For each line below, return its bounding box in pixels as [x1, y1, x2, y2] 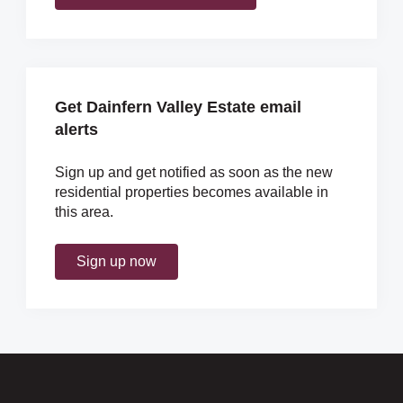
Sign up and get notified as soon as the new [55, 165, 333, 180]
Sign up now [76, 254, 157, 269]
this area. [55, 204, 113, 219]
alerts [55, 121, 98, 139]
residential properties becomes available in [55, 184, 328, 200]
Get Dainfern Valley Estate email [55, 98, 301, 116]
